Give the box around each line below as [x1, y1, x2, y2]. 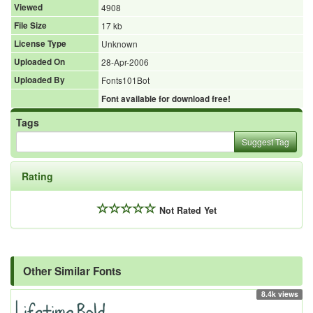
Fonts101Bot [101, 73, 150, 86]
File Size [14, 19, 47, 31]
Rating [22, 168, 53, 183]
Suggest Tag [242, 135, 289, 147]
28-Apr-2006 [101, 55, 149, 68]
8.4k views [261, 288, 298, 299]
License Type [14, 37, 66, 50]
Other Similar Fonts [23, 263, 122, 279]
